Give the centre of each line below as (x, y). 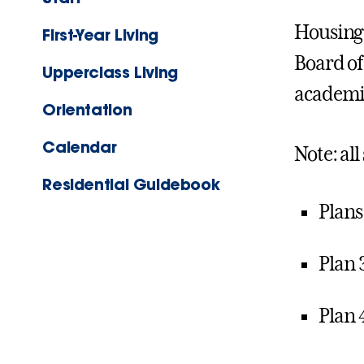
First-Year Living (100, 35)
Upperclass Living (110, 72)
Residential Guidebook (131, 184)
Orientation (87, 110)
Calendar (80, 147)
